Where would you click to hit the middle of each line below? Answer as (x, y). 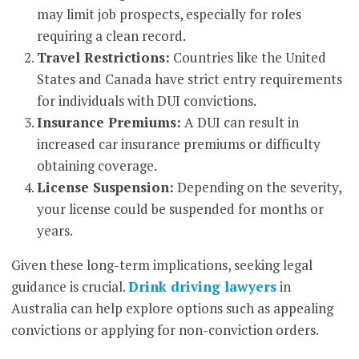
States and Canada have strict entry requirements (190, 79)
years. (55, 231)
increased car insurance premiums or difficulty (179, 144)
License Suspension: (106, 188)
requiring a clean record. (112, 36)
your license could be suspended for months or (181, 209)
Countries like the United (248, 58)
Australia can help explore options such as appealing (173, 309)
